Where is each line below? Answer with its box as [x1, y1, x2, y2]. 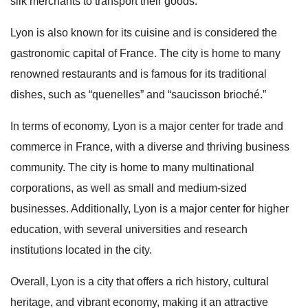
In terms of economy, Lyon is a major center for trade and [10, 120, 283, 132]
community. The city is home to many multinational [10, 162, 254, 173]
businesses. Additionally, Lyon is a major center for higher [10, 203, 289, 214]
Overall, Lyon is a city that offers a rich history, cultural [10, 276, 269, 287]
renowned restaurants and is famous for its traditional [10, 68, 267, 80]
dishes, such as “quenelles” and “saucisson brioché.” [10, 89, 266, 100]
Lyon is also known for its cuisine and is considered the [10, 27, 277, 38]
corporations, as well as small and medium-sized [10, 182, 247, 194]
